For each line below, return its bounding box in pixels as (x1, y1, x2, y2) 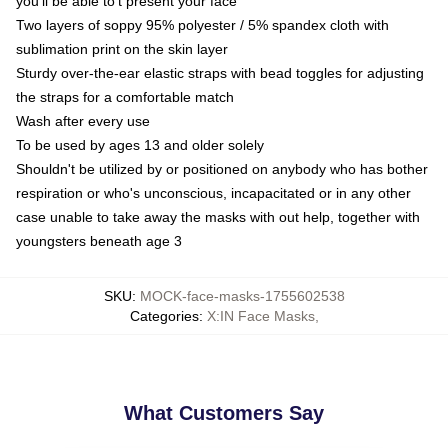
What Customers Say (124, 402, 324, 425)
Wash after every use (16, 113, 150, 130)
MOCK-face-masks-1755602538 (139, 288, 345, 305)
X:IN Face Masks (206, 308, 315, 325)
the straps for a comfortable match (16, 89, 234, 106)
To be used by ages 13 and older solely (16, 137, 264, 154)
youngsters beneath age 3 (16, 233, 182, 250)
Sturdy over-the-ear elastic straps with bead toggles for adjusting (16, 65, 424, 82)
